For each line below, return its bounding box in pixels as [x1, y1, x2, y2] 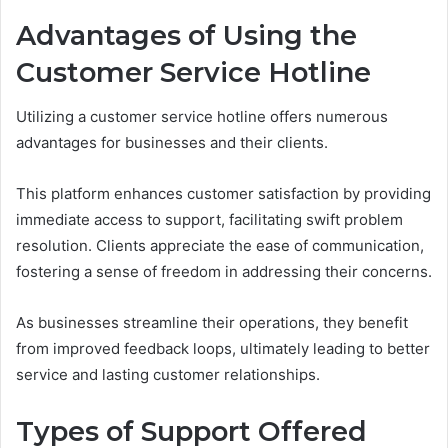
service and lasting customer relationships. [16, 365, 320, 385]
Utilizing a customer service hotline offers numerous [16, 107, 388, 127]
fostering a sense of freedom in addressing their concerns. [16, 262, 432, 282]
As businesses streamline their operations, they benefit [16, 313, 408, 333]
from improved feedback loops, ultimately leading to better [16, 339, 430, 359]
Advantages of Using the [16, 18, 357, 52]
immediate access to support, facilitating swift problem [16, 210, 403, 230]
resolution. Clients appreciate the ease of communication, [16, 236, 424, 256]
